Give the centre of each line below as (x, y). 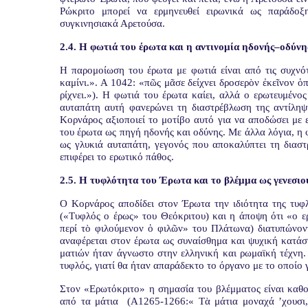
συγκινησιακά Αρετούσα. (112, 23)
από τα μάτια (89, 301)
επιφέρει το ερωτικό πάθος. (117, 157)
